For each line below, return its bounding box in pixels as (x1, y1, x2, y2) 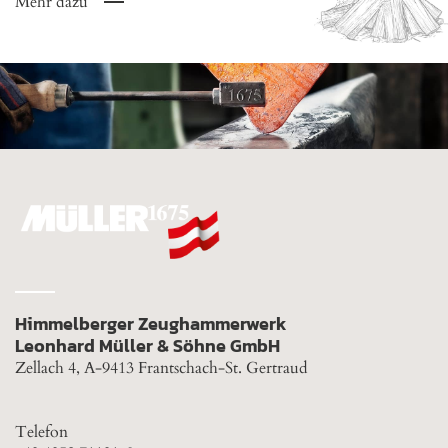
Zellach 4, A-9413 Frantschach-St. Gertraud (15, 356, 308, 379)
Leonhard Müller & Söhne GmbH (15, 331, 280, 359)
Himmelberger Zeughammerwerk (15, 309, 286, 337)
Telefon (15, 420, 68, 443)
